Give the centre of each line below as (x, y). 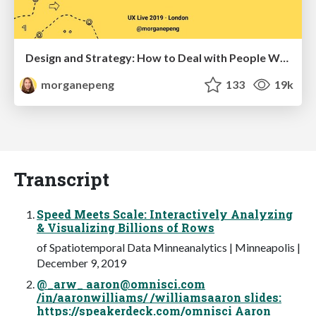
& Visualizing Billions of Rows (126, 227)
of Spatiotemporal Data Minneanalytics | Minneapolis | (169, 247)
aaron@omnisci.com (146, 284)
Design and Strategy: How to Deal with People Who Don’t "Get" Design (284, 57)
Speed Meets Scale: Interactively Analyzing (165, 214)
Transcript (62, 178)
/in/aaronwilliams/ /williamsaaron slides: (159, 297)
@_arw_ (61, 284)
